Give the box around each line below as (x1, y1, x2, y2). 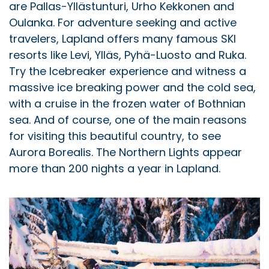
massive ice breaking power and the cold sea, (9, 79, 256, 95)
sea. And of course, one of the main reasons (9, 112, 247, 127)
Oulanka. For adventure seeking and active (9, 14, 237, 30)
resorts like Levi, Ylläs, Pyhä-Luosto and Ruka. (9, 47, 246, 62)
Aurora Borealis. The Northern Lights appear (9, 144, 242, 160)
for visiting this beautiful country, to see (9, 128, 221, 144)
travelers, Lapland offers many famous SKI (9, 31, 236, 46)
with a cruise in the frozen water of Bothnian (9, 95, 246, 111)
